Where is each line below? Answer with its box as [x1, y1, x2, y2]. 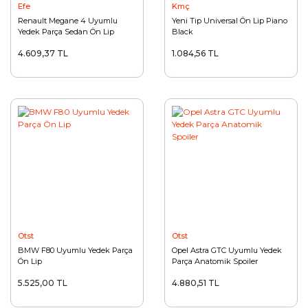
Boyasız [18, 38, 46, 47]
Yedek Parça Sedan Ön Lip [18, 27, 114, 36]
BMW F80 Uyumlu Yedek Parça [18, 245, 133, 255]
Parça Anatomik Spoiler [172, 256, 258, 266]
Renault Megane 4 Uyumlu [18, 16, 118, 25]
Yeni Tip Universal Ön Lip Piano [172, 16, 287, 25]
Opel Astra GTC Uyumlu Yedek [172, 245, 282, 255]
